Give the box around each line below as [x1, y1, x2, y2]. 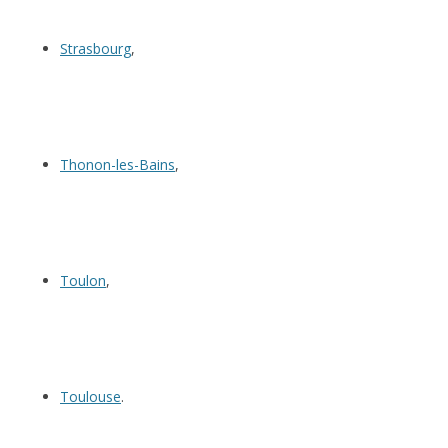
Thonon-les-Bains [60, 155, 175, 175]
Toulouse [60, 387, 121, 407]
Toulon [60, 271, 106, 291]
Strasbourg [60, 39, 131, 59]
